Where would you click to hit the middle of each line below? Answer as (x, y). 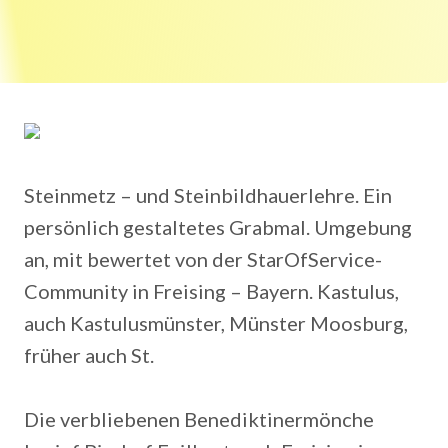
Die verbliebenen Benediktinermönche (199, 419)
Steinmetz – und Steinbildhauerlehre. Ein (208, 195)
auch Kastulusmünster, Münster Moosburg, (216, 323)
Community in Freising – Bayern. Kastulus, (211, 291)
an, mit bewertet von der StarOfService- (203, 259)
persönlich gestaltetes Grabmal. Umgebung (218, 227)
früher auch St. (89, 355)
